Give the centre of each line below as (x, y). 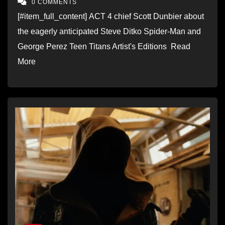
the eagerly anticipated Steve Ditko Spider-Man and (109, 31)
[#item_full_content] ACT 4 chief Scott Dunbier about (111, 16)
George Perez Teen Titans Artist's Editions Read (104, 46)
